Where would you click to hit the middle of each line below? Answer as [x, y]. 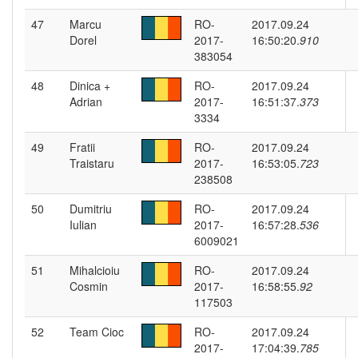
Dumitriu [91, 209]
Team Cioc [97, 332]
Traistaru [92, 163]
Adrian [86, 101]
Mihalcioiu [95, 270]
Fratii [82, 147]
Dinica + [90, 86]
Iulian [83, 225]
